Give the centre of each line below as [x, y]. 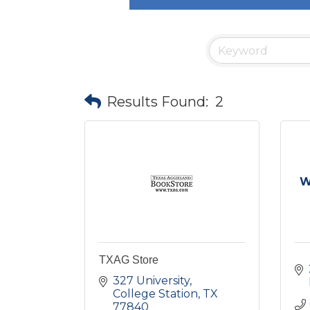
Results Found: [157, 101]
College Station [155, 294]
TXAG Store [129, 260]
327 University [151, 281]
